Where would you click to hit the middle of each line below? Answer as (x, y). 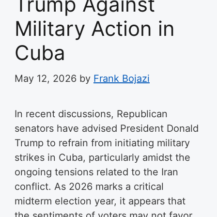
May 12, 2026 (46, 78)
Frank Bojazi (122, 78)
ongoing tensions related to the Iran (96, 172)
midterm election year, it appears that (100, 201)
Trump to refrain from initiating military (102, 143)
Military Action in (95, 28)
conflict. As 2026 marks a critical (89, 186)
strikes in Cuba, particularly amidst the (102, 157)
